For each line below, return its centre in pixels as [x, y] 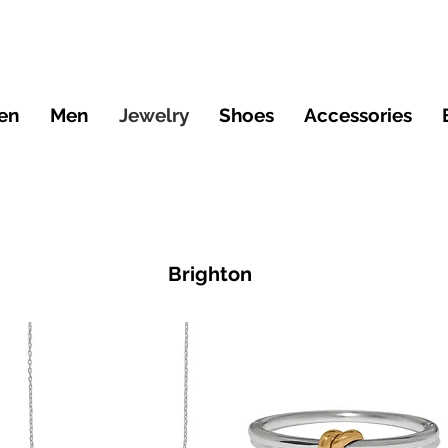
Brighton [210, 274]
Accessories [358, 115]
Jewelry [153, 115]
